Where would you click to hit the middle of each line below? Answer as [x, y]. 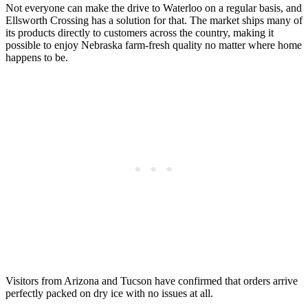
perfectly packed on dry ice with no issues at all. [109, 293]
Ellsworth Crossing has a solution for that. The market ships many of [154, 20]
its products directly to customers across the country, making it [140, 32]
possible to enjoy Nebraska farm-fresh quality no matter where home [154, 45]
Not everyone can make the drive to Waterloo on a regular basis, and [154, 8]
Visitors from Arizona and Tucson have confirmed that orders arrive [152, 280]
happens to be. [37, 57]
